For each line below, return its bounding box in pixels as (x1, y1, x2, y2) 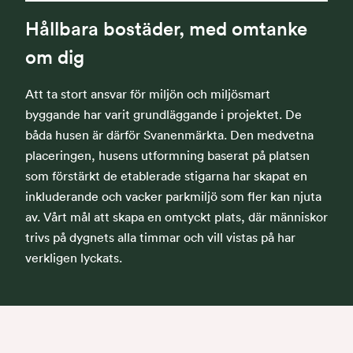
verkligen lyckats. (25, 250, 122, 266)
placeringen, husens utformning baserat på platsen (25, 147, 310, 164)
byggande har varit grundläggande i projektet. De (25, 106, 302, 123)
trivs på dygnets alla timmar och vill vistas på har (25, 229, 295, 246)
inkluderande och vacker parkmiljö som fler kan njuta (25, 188, 321, 205)
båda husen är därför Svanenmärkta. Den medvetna (25, 127, 314, 143)
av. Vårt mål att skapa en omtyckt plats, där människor (25, 209, 328, 225)
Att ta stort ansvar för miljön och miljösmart (25, 86, 270, 102)
